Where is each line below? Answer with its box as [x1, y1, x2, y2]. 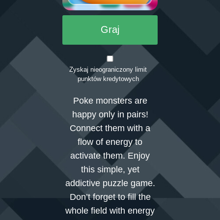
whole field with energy [65, 206, 155, 216]
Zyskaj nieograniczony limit [69, 66, 147, 74]
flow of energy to [78, 137, 142, 147]
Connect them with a [70, 123, 150, 134]
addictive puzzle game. [65, 178, 155, 189]
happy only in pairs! [72, 110, 148, 120]
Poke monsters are [73, 96, 147, 106]
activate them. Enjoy [70, 151, 150, 161]
